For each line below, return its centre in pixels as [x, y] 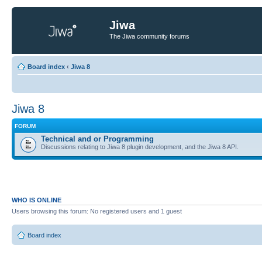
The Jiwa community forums [149, 36]
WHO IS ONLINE [37, 200]
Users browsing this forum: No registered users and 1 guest [97, 211]
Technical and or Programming [97, 139]
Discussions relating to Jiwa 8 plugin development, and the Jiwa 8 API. [140, 147]
